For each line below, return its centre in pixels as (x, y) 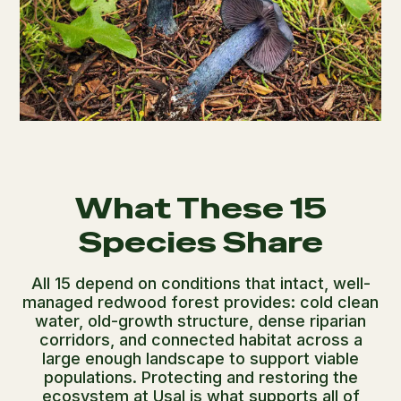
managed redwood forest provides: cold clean (200, 302)
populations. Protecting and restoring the (200, 377)
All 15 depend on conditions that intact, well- (200, 283)
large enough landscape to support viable (200, 358)
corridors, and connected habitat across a (200, 339)
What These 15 (200, 208)
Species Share (200, 242)
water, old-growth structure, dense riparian (200, 320)
